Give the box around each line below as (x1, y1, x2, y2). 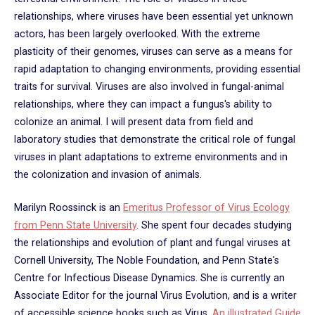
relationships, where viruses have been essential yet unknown (14, 11, 293, 23)
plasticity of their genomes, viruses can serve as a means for (14, 46, 292, 58)
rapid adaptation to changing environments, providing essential (14, 63, 300, 76)
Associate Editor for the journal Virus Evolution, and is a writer (14, 289, 297, 302)
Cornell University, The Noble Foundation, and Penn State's (14, 254, 279, 266)
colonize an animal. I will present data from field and (14, 116, 253, 129)
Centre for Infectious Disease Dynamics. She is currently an (14, 271, 285, 284)
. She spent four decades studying (136, 219, 292, 231)
